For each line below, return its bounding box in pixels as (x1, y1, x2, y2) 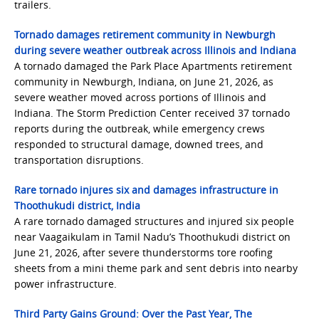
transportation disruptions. (14, 153, 144, 167)
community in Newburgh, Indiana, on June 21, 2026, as (14, 75, 273, 88)
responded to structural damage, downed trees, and (14, 137, 263, 151)
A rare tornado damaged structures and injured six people (14, 214, 294, 228)
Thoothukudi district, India (14, 199, 140, 212)
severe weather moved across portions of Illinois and (14, 90, 266, 104)
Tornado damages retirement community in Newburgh (14, 28, 276, 41)
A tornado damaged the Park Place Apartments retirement (14, 59, 292, 73)
